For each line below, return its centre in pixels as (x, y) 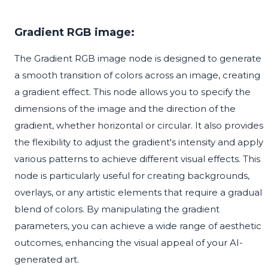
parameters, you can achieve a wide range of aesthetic (138, 226)
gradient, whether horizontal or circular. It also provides (139, 126)
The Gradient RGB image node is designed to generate (138, 59)
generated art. (47, 260)
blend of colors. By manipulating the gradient (117, 209)
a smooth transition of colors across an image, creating (137, 75)
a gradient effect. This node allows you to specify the (133, 92)
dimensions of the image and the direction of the (125, 109)
